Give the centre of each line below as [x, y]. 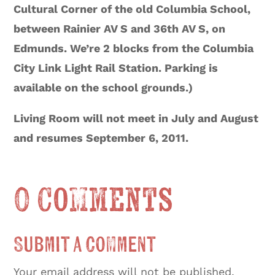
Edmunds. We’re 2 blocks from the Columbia [134, 48]
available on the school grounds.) [103, 87]
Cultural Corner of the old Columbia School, [132, 9]
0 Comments [94, 201]
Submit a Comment [85, 245]
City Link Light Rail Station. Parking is [116, 68]
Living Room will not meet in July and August [136, 118]
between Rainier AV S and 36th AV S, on [120, 28]
